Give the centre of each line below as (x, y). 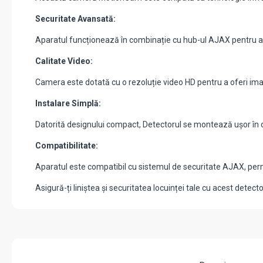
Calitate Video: (64, 61)
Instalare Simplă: (68, 104)
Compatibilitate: (67, 146)
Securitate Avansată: (75, 19)
